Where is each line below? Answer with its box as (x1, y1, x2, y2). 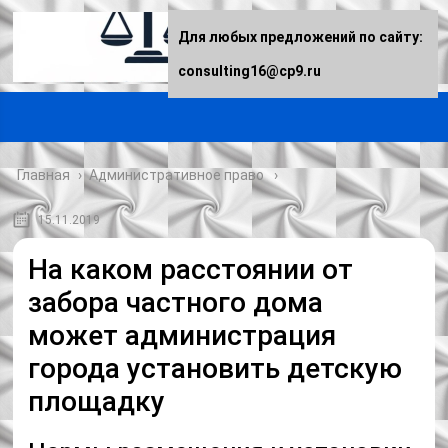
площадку (28, 385, 166, 418)
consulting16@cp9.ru (178, 63, 321, 79)
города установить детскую (28, 352, 403, 385)
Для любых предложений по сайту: (178, 29, 423, 45)
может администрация (28, 319, 337, 352)
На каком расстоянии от (28, 253, 354, 286)
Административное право (89, 167, 265, 183)
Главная (17, 167, 71, 183)
